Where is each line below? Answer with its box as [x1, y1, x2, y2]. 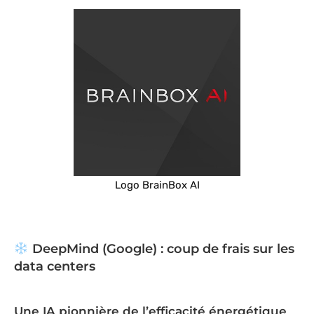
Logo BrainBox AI [114, 179, 200, 192]
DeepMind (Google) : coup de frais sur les [28, 241, 294, 257]
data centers [14, 259, 95, 275]
